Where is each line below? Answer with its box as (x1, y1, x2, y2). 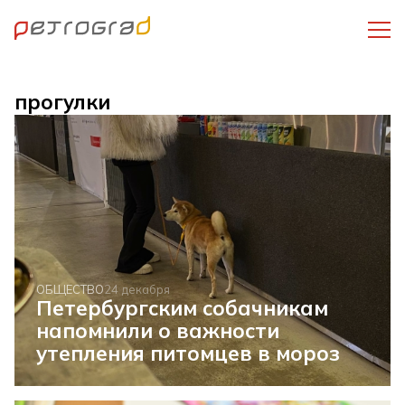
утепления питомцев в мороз (36, 340, 341, 366)
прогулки (14, 89, 110, 115)
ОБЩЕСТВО (36, 282, 105, 297)
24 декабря (104, 282, 171, 297)
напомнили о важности (36, 317, 280, 344)
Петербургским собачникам (36, 295, 329, 321)
